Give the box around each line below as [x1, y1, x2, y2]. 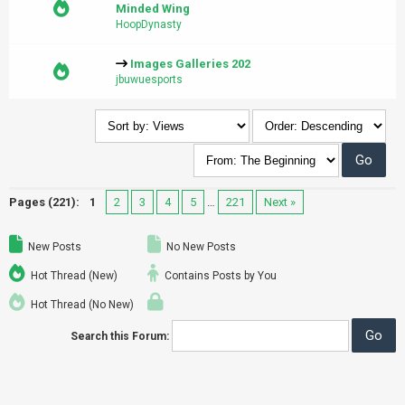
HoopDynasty [116, 18, 182, 32]
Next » [264, 195, 296, 210]
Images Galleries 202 [130, 57, 250, 71]
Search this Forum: [71, 330, 169, 344]
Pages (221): [9, 195, 80, 210]
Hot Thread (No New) [28, 298, 134, 312]
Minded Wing [116, 2, 190, 16]
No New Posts [164, 240, 236, 254]
